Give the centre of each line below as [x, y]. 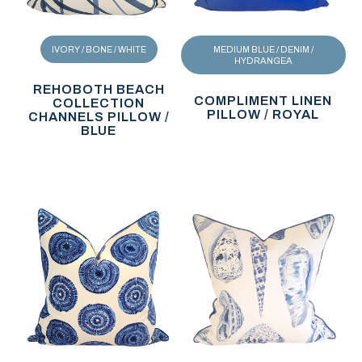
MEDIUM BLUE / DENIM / [263, 49]
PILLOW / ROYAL [263, 114]
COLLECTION [99, 103]
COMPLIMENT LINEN [263, 100]
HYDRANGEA [263, 60]
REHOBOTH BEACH [99, 89]
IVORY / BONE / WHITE [99, 49]
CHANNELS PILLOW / [99, 116]
